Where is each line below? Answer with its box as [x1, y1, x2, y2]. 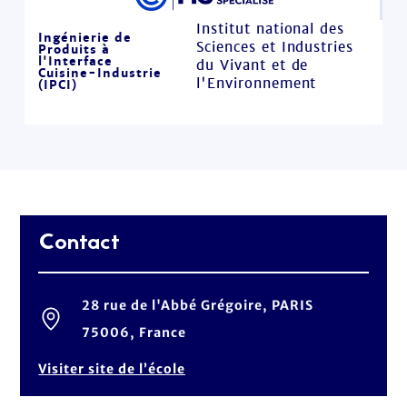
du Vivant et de [195, 56, 309, 74]
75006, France [82, 324, 187, 341]
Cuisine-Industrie [38, 65, 163, 81]
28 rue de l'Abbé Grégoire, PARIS [82, 297, 313, 313]
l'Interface [38, 53, 114, 69]
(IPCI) [38, 76, 78, 93]
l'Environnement [195, 74, 317, 92]
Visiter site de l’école [38, 361, 185, 377]
